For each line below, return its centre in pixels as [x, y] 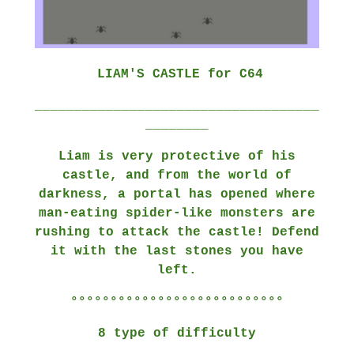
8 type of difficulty [177, 333]
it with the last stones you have [177, 251]
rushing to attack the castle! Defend [177, 232]
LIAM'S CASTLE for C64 [180, 74]
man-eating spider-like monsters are [177, 213]
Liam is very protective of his [177, 156]
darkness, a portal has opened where [177, 194]
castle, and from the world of [177, 175]
